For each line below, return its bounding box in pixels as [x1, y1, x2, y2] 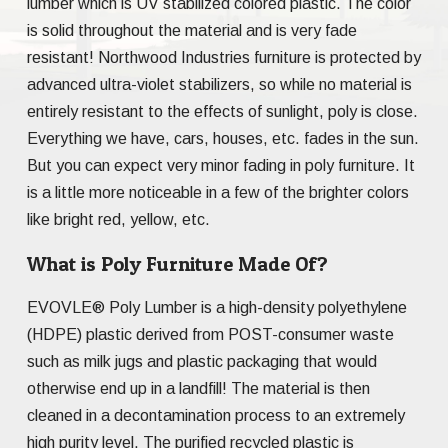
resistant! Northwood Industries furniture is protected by [27, 49, 421, 66]
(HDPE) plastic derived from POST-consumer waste [27, 326, 394, 343]
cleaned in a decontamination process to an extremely [27, 407, 405, 424]
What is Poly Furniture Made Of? [27, 252, 328, 276]
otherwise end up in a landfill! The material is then [27, 380, 370, 397]
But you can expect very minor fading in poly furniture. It [27, 157, 415, 174]
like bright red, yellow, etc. [27, 211, 210, 228]
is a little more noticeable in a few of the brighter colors [27, 184, 409, 201]
